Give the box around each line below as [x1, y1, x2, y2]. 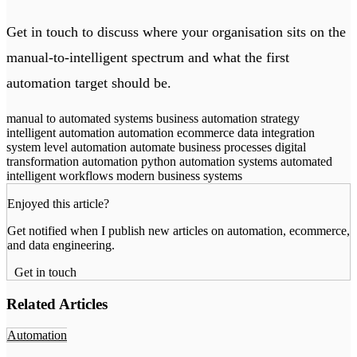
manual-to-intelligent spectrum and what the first [6, 49, 289, 66]
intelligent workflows [6, 169, 116, 183]
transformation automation [6, 155, 141, 169]
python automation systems [141, 155, 280, 169]
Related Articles [6, 295, 108, 312]
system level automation [6, 140, 130, 155]
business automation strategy [156, 112, 300, 126]
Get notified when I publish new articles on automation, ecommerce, [7, 224, 350, 238]
